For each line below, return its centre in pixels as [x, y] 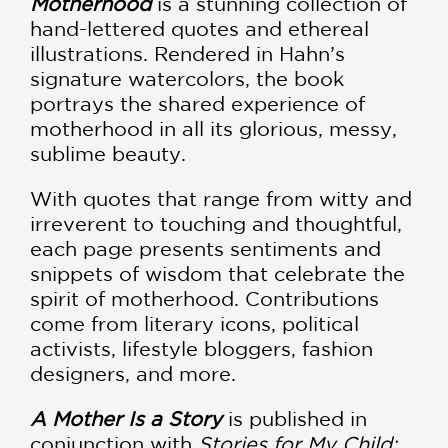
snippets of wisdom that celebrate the [217, 274]
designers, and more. [133, 374]
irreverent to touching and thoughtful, [216, 224]
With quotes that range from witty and [221, 199]
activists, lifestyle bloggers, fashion [201, 349]
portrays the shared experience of [197, 104]
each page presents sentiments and [205, 249]
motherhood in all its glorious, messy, [213, 129]
